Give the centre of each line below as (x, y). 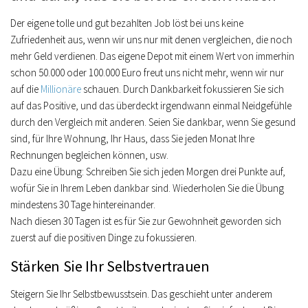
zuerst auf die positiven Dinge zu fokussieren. (103, 238)
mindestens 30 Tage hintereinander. (83, 205)
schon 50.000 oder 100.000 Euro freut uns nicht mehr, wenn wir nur (147, 73)
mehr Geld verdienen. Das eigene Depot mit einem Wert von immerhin (152, 56)
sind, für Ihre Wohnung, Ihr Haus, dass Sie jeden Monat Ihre (132, 139)
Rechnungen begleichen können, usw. (89, 155)
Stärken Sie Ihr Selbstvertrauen (110, 266)
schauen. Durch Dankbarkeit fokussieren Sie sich (183, 89)
